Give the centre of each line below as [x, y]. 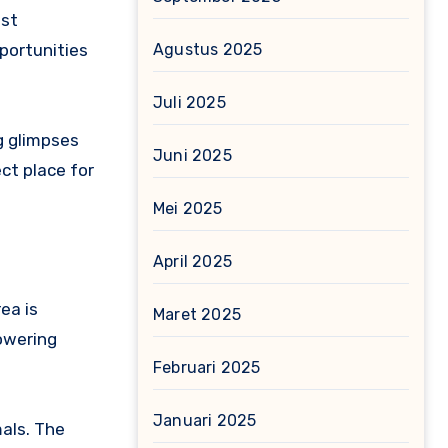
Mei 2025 [188, 208]
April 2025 [192, 261]
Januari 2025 [205, 420]
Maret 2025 [197, 314]
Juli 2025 [189, 102]
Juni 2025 [192, 155]
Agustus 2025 [208, 49]
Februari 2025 [207, 367]
